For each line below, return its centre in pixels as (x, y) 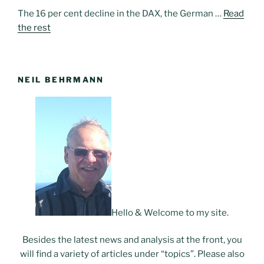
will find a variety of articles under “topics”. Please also (132, 254)
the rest (34, 27)
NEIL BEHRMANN (61, 80)
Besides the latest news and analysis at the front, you (132, 240)
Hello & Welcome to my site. (170, 212)
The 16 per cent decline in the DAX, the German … (121, 13)
